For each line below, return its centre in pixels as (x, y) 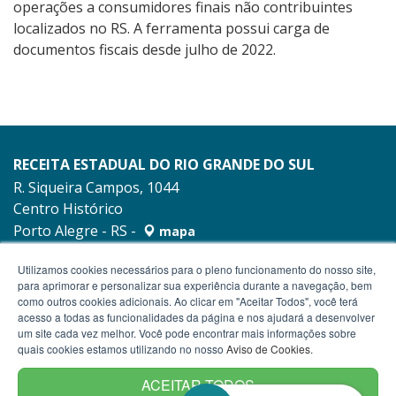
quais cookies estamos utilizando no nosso (122, 349)
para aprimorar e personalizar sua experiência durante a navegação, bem (195, 285)
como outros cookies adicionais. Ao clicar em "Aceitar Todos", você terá (188, 301)
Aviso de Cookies (268, 349)
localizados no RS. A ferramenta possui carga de (171, 29)
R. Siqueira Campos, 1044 (96, 188)
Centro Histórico (68, 209)
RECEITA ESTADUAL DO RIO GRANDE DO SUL (164, 165)
